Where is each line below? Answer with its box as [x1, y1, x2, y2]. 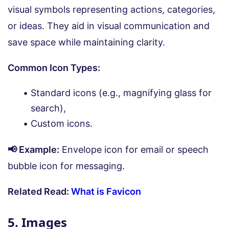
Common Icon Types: [8, 62, 102, 73]
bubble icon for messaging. [8, 160, 125, 171]
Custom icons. [31, 118, 93, 129]
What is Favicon [71, 186, 141, 197]
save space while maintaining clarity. [8, 36, 168, 48]
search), [31, 102, 66, 113]
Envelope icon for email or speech [59, 144, 209, 155]
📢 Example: [8, 144, 59, 155]
